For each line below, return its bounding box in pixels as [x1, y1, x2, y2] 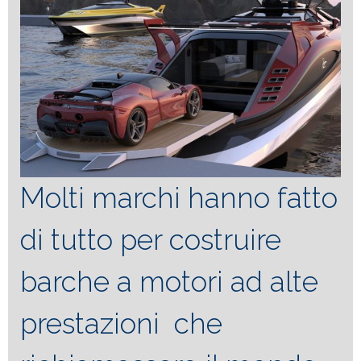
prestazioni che [20, 307, 222, 340]
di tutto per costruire [20, 223, 281, 256]
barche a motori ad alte [20, 265, 318, 298]
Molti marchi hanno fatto [20, 181, 338, 214]
